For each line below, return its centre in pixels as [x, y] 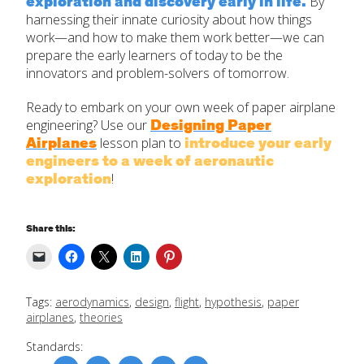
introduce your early [258, 143]
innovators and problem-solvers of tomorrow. [158, 73]
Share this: [51, 228]
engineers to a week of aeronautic [150, 161]
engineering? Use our [88, 125]
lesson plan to [141, 143]
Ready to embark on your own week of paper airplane [181, 107]
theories [101, 317]
